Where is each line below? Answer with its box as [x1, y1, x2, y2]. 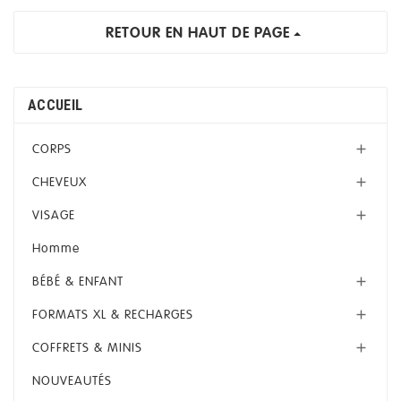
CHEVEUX [32, 175, 87, 191]
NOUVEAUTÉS [32, 373, 112, 389]
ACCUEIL [28, 97, 83, 115]
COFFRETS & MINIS [32, 340, 142, 356]
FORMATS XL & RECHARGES [32, 307, 193, 323]
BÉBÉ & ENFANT [32, 274, 124, 290]
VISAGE [32, 208, 75, 224]
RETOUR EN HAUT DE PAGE [105, 24, 290, 43]
